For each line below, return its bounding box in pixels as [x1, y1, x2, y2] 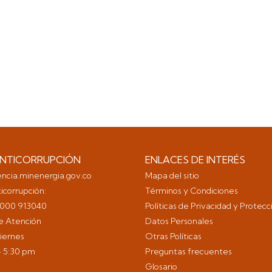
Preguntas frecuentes [145, 245, 234, 257]
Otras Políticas [145, 230, 202, 242]
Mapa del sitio [145, 169, 199, 181]
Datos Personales [145, 215, 213, 226]
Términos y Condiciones [145, 185, 238, 196]
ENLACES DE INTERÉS [145, 153, 245, 166]
